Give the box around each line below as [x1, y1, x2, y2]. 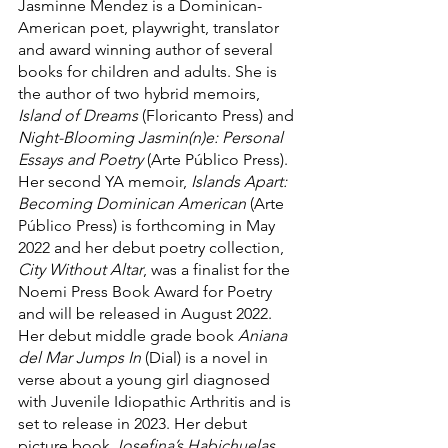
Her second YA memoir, [18, 172, 191, 192]
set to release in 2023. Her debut [18, 414, 251, 434]
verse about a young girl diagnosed [18, 370, 274, 390]
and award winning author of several [18, 40, 277, 60]
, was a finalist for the [143, 260, 294, 280]
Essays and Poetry [18, 150, 147, 170]
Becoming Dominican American [18, 194, 246, 214]
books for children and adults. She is [18, 62, 281, 82]
